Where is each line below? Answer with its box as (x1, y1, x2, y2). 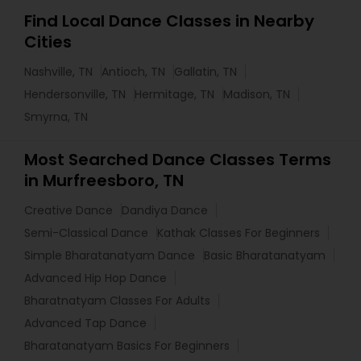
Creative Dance (24, 202, 113, 218)
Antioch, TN (102, 64, 165, 80)
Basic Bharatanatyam (204, 247, 326, 263)
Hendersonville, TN (24, 86, 126, 102)
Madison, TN (223, 86, 290, 102)
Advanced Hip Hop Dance (24, 270, 167, 286)
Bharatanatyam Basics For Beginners (24, 338, 230, 354)
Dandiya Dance (122, 202, 208, 218)
